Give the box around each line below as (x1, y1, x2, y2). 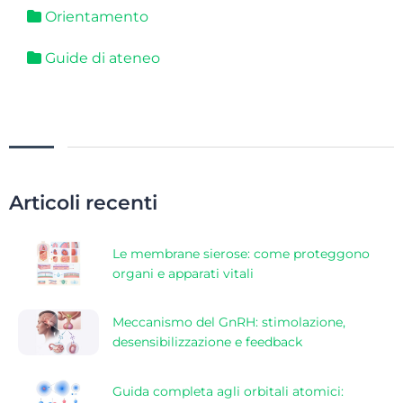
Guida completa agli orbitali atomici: (112, 382, 344, 399)
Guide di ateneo (41, 49, 160, 67)
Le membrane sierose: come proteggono (112, 245, 370, 262)
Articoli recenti (9, 191, 157, 216)
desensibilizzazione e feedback (112, 334, 302, 351)
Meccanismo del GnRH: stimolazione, (112, 314, 345, 331)
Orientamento (41, 8, 148, 26)
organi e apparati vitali (112, 264, 254, 282)
